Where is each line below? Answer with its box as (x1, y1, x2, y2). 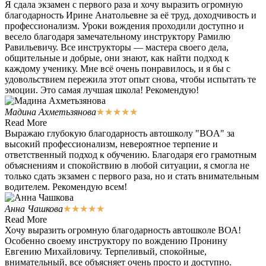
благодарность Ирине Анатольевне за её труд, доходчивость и (5, 10, 256, 21)
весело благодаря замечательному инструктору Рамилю (5, 31, 230, 42)
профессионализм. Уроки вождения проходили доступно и (5, 21, 244, 31)
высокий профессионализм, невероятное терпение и (5, 139, 218, 150)
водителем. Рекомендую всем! (5, 182, 127, 192)
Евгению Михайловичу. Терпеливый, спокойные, (5, 246, 207, 257)
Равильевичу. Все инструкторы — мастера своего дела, (5, 42, 229, 53)
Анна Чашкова (5, 204, 63, 214)
